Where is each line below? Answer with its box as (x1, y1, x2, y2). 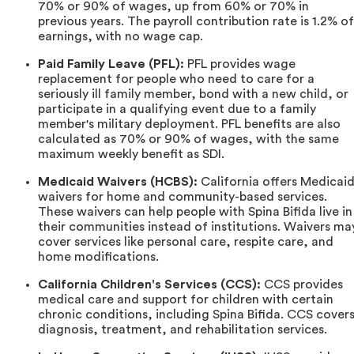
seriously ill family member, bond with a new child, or (38, 87, 348, 100)
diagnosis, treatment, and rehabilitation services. (38, 322, 327, 336)
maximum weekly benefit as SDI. (38, 147, 224, 160)
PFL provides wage (184, 57, 296, 70)
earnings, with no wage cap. (38, 29, 203, 43)
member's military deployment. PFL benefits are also (38, 117, 341, 130)
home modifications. (38, 250, 159, 263)
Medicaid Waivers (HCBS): (38, 175, 198, 188)
